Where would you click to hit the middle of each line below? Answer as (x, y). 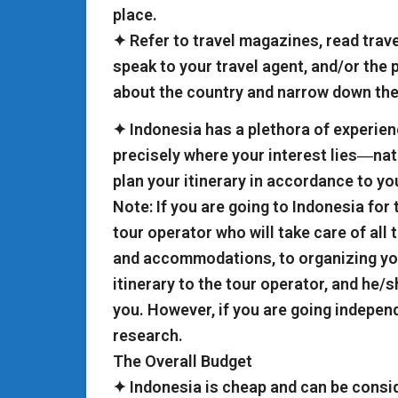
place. (135, 14)
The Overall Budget (183, 361)
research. (148, 335)
